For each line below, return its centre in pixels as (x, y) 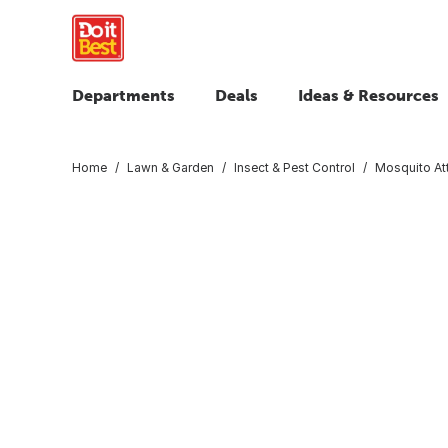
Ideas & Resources (368, 95)
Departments (123, 95)
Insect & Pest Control (294, 167)
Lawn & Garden (170, 167)
